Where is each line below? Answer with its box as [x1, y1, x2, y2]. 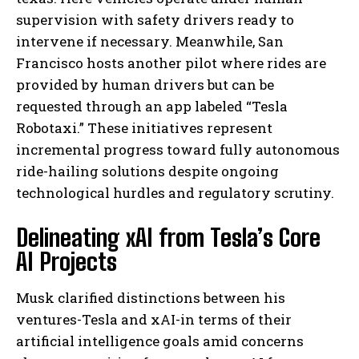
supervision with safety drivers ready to [16, 10, 294, 30]
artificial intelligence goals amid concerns [16, 332, 304, 351]
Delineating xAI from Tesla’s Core [16, 223, 321, 252]
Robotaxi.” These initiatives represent [16, 119, 272, 138]
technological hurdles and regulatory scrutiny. [16, 184, 334, 203]
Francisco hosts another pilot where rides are [16, 54, 326, 73]
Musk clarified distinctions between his [16, 288, 285, 308]
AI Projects [16, 247, 117, 276]
